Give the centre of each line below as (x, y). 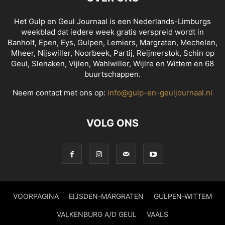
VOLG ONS (113, 123)
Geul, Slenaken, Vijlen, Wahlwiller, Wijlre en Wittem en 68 (113, 64)
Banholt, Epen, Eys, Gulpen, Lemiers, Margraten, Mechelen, (113, 43)
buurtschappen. (113, 74)
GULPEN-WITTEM (183, 196)
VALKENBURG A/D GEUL (97, 214)
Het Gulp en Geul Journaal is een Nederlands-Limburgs (113, 22)
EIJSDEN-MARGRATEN (106, 196)
